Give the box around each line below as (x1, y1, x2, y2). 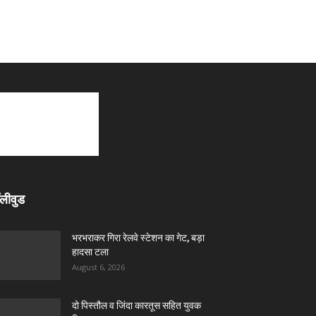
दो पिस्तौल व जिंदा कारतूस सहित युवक (72, 300, 201, 311)
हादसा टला (72, 246, 109, 257)
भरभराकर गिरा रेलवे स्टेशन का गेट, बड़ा (72, 232, 205, 243)
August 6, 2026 (72, 262, 125, 272)
